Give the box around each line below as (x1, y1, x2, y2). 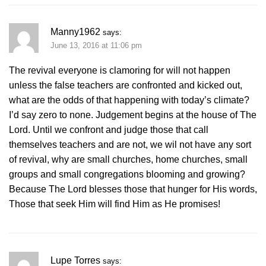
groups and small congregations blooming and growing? (9, 169, 245, 179)
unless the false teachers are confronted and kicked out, (9, 80, 242, 90)
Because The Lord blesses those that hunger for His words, (9, 183, 257, 194)
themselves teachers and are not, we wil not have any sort (9, 139, 251, 150)
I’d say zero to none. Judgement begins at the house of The (9, 109, 256, 120)
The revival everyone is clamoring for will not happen (9, 65, 230, 75)
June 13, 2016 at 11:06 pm (50, 41, 142, 50)
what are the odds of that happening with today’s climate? (9, 94, 249, 105)
